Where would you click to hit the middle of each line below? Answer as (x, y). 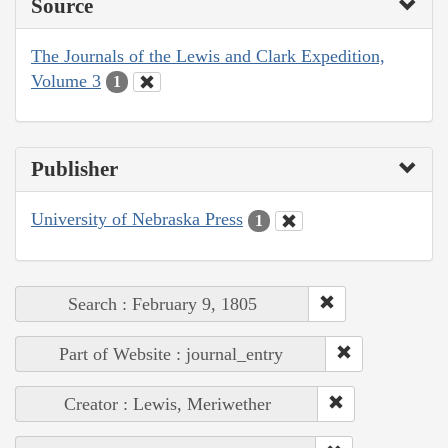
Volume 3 (66, 80)
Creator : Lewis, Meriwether (167, 403)
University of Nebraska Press (137, 219)
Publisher (74, 169)
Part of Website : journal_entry (171, 353)
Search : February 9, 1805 (162, 303)
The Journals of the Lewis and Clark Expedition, (208, 55)
